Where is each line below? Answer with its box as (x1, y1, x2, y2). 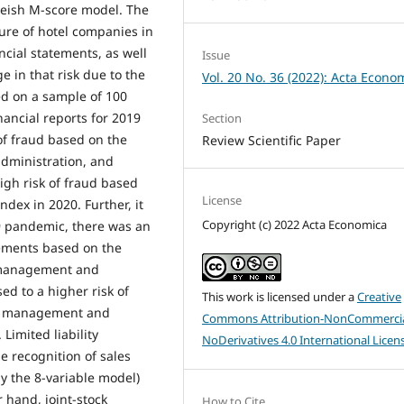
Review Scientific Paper (202, 131, 342, 149)
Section (202, 109, 243, 126)
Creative (357, 288, 402, 305)
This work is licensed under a (202, 288, 358, 305)
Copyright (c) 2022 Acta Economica (202, 216, 388, 233)
